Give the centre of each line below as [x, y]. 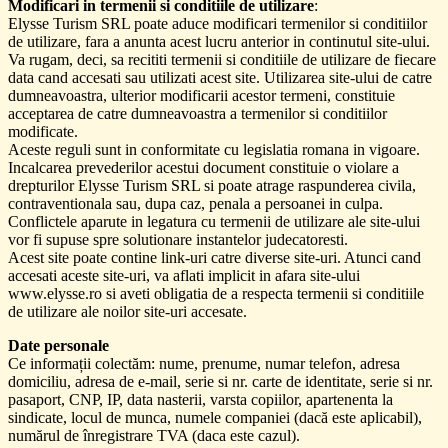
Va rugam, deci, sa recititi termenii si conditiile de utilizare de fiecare [222, 59]
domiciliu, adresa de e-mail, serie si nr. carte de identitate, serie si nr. [220, 381]
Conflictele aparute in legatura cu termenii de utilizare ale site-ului [214, 221]
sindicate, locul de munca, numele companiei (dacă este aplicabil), [215, 417]
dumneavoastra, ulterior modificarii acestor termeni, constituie [201, 95]
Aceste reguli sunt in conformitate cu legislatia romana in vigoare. [214, 149]
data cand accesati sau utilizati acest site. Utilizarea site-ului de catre [220, 77]
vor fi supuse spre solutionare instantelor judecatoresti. [178, 239]
